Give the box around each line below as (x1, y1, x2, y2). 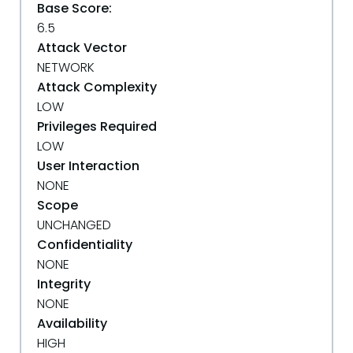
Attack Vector (37, 39, 127, 57)
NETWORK (37, 58, 95, 76)
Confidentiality (37, 236, 132, 254)
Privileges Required (37, 117, 157, 136)
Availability (37, 314, 107, 333)
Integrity (37, 275, 91, 293)
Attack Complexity (37, 78, 157, 96)
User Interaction (37, 157, 139, 175)
